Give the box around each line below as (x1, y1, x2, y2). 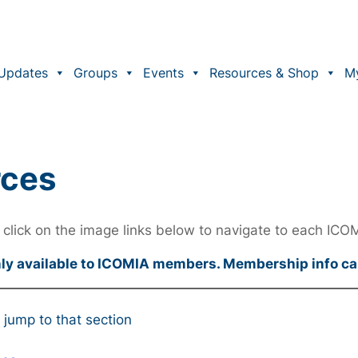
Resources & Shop (209, 64, 319, 81)
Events (143, 64, 184, 81)
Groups (74, 64, 117, 81)
